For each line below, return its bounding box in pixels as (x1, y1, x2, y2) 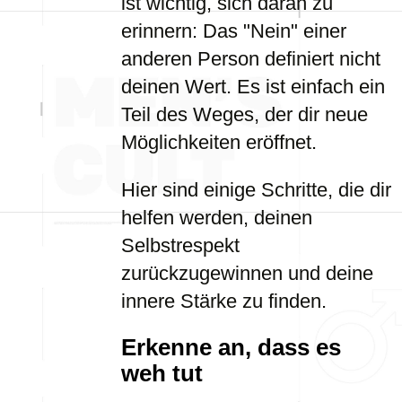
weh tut (121, 361, 203, 386)
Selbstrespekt (121, 234, 240, 257)
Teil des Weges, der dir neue (121, 103, 368, 126)
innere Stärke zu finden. (121, 290, 327, 312)
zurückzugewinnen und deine (121, 262, 373, 284)
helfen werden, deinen (121, 206, 312, 229)
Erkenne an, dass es (121, 335, 341, 360)
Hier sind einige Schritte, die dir (121, 179, 391, 201)
